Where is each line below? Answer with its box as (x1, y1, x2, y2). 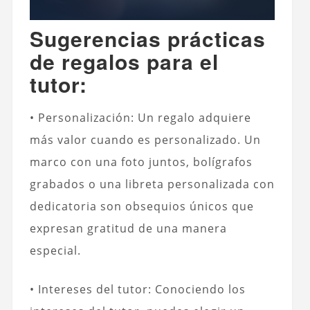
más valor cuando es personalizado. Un (29, 131, 261, 147)
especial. (29, 242, 81, 258)
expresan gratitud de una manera (29, 220, 227, 236)
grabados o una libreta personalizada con (29, 176, 275, 192)
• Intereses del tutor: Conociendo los (29, 281, 246, 297)
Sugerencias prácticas (29, 23, 266, 53)
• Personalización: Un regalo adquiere (29, 109, 251, 125)
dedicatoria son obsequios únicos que (29, 198, 254, 214)
